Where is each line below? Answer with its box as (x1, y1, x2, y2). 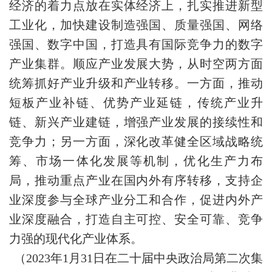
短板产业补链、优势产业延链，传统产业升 (9, 96, 263, 109)
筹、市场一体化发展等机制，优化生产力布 (9, 154, 263, 168)
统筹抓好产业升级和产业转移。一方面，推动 (9, 76, 263, 90)
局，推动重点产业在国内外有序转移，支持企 (9, 174, 263, 187)
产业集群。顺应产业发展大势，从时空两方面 (9, 57, 263, 70)
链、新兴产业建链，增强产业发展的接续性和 (9, 115, 263, 129)
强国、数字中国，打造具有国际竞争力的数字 (9, 38, 263, 51)
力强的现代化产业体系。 (9, 232, 143, 245)
